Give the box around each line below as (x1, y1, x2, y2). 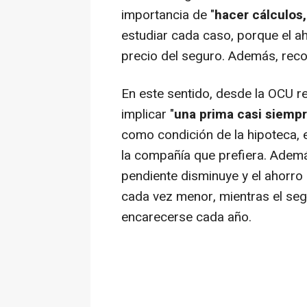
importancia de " (121, 5, 214, 25)
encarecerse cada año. (121, 208, 251, 228)
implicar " (121, 105, 174, 125)
